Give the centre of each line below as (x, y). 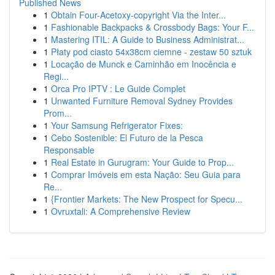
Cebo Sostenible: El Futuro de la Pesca (127, 137)
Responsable (69, 150)
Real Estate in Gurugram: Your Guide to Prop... (142, 162)
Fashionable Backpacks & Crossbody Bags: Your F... (153, 27)
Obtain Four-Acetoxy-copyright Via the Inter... (138, 15)
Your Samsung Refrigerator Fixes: (117, 125)
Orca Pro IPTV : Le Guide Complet (118, 88)
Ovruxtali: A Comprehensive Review (121, 211)
